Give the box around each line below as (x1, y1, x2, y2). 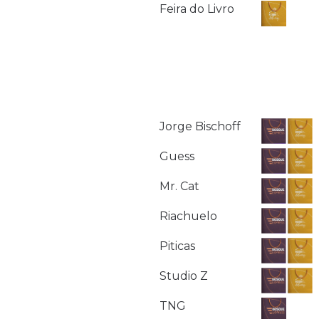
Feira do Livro (159, 2, 234, 16)
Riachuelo (159, 209, 217, 223)
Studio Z (159, 268, 208, 283)
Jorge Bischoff (159, 119, 241, 133)
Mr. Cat (159, 179, 199, 193)
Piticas (159, 239, 195, 253)
